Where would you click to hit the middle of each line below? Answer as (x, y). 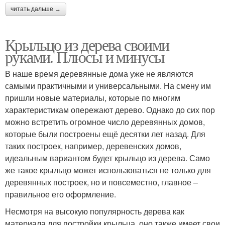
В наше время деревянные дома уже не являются (99, 74)
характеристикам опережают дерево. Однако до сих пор (110, 110)
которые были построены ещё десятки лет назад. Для (105, 134)
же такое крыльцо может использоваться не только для (108, 170)
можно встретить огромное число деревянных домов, (105, 122)
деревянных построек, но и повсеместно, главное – (101, 182)
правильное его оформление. (61, 194)
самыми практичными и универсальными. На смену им (108, 86)
